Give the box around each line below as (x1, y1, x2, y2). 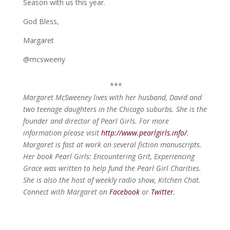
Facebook (109, 187, 140, 197)
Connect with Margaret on (23, 187, 109, 197)
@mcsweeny (23, 54, 65, 64)
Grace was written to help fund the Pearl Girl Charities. (23, 163, 201, 173)
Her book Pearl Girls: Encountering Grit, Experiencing (23, 151, 195, 161)
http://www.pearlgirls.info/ (101, 128, 187, 138)
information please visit (23, 128, 101, 138)
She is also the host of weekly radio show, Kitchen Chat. (23, 175, 201, 185)
